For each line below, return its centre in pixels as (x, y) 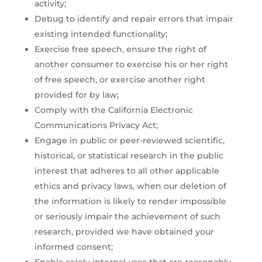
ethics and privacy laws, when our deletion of (130, 186)
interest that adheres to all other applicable (127, 170)
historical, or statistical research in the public (129, 155)
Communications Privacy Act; (96, 125)
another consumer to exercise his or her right (131, 64)
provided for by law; (76, 94)
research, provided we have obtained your (124, 231)
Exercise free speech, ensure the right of (120, 49)
